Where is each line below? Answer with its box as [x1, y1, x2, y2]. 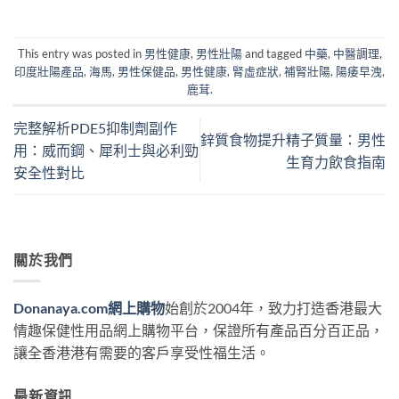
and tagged [241, 45, 305, 61]
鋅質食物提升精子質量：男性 [200, 130, 386, 148]
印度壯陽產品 [14, 63, 84, 78]
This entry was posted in [17, 45, 144, 61]
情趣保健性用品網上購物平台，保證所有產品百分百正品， [13, 322, 384, 339]
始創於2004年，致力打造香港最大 [165, 299, 382, 317]
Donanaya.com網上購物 [13, 299, 165, 317]
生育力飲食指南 [286, 152, 386, 170]
